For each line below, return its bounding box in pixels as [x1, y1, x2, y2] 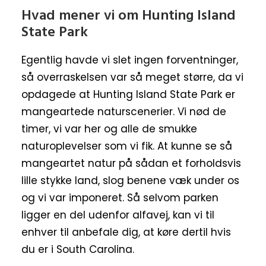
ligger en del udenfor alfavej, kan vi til [21, 208, 214, 223]
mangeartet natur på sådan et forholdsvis [21, 156, 241, 171]
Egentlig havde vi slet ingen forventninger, [21, 53, 238, 68]
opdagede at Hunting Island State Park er [21, 87, 235, 102]
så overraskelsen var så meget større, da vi [21, 70, 243, 85]
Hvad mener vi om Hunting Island [21, 5, 236, 28]
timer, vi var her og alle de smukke [21, 122, 197, 137]
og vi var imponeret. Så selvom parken [21, 191, 218, 205]
